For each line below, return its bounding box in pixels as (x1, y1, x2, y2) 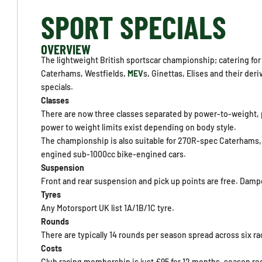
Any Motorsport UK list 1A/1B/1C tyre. (41, 203, 175, 213)
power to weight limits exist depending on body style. (41, 122, 237, 132)
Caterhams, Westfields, (41, 68, 128, 78)
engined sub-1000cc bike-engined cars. (41, 149, 187, 159)
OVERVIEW (41, 41, 91, 57)
